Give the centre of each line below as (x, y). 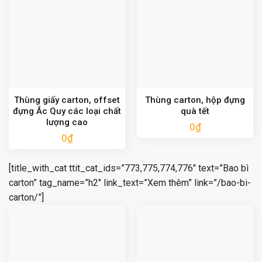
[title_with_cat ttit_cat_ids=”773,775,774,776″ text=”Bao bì (129, 168)
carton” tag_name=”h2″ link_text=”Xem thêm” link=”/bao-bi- (130, 183)
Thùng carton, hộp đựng (195, 100)
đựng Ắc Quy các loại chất (67, 111)
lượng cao (67, 123)
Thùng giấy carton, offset (67, 100)
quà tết (195, 111)
